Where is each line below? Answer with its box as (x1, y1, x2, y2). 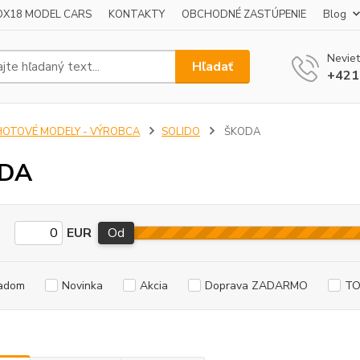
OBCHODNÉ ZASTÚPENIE (182, 7, 306, 22)
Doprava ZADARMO (204, 278, 308, 293)
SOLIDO (161, 125, 200, 139)
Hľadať (192, 57, 234, 76)
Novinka (61, 278, 103, 293)
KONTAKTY (108, 7, 165, 22)
